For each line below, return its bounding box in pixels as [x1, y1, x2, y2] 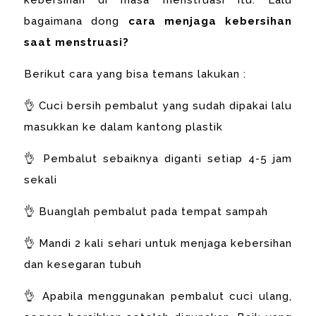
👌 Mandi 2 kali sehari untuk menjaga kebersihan [24, 236, 292, 250]
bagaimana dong [24, 14, 128, 28]
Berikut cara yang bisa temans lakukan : [24, 67, 247, 80]
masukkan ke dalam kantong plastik [24, 120, 224, 133]
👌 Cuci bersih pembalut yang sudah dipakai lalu [24, 99, 292, 112]
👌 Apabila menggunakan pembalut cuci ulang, [24, 289, 292, 303]
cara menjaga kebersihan [128, 14, 292, 28]
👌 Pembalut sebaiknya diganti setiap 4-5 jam [24, 152, 292, 165]
